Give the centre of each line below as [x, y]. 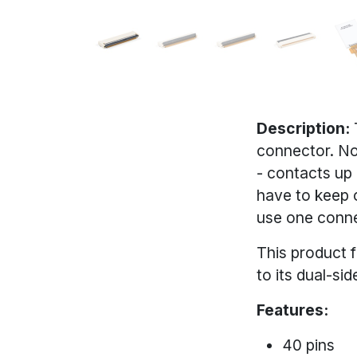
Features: [294, 310]
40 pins [308, 345]
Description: [305, 128]
